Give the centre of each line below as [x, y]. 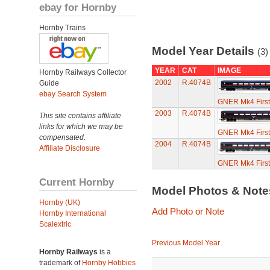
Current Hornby [77, 182]
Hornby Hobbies [109, 263]
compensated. [62, 137]
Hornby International [73, 213]
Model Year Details [204, 51]
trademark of [61, 263]
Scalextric [55, 224]
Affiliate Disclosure [70, 148]
